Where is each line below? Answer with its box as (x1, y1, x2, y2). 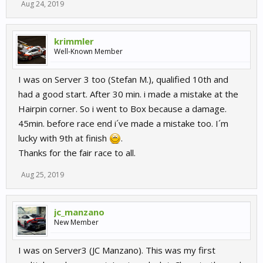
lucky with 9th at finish (18, 132, 109, 144)
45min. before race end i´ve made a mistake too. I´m (18, 117, 228, 130)
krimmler (54, 35, 94, 48)
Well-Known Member (54, 46, 123, 57)
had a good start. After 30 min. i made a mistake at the (18, 88, 238, 100)
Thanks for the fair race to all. (18, 147, 136, 159)
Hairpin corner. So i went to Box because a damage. (18, 103, 227, 115)
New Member (54, 217, 99, 228)
